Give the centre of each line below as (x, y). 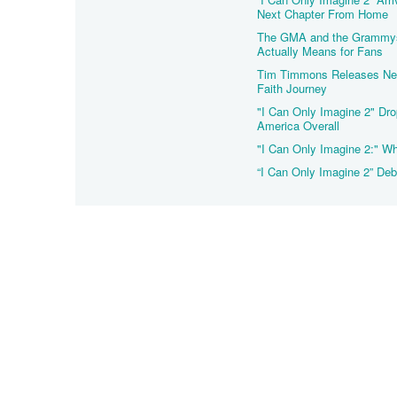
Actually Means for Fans (320, 51)
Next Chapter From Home (323, 14)
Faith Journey (292, 88)
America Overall (298, 125)
